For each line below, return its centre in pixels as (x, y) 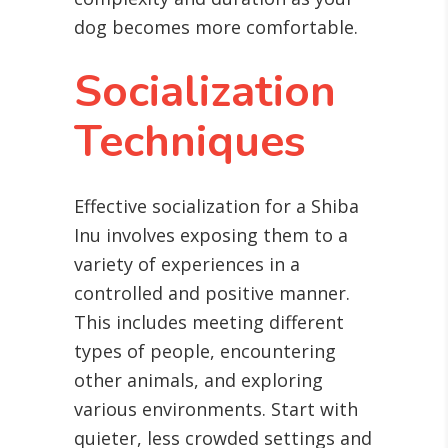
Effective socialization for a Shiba (216, 206)
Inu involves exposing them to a (211, 235)
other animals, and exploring (198, 380)
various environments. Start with (216, 409)
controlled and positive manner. (212, 293)
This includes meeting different (209, 322)
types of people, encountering (205, 351)
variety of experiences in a (187, 264)
